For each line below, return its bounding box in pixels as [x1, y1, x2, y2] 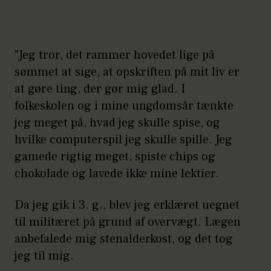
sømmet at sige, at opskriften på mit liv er [15, 64, 240, 80]
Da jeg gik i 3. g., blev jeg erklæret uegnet [15, 197, 240, 213]
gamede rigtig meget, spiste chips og [15, 148, 215, 165]
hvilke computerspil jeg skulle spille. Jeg [15, 131, 232, 148]
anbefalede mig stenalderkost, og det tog [15, 230, 233, 247]
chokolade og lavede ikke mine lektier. [15, 165, 219, 181]
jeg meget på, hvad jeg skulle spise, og [15, 114, 220, 131]
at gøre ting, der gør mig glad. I [15, 80, 185, 97]
